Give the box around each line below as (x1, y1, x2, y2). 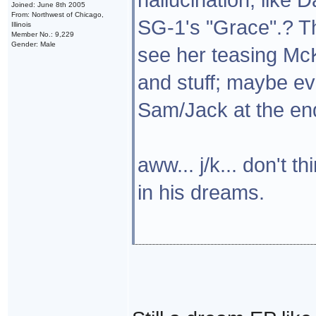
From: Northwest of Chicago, (11, 10, 104, 18)
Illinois (11, 20, 31, 28)
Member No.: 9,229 (11, 30, 74, 38)
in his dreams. (137, 181, 265, 204)
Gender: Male (11, 39, 56, 48)
